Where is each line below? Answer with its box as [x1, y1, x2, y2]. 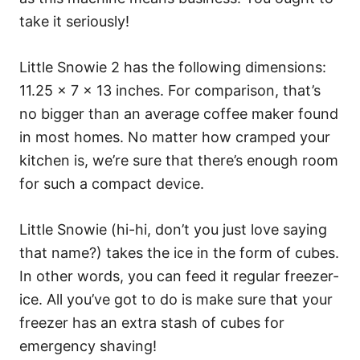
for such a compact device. [19, 175, 204, 192]
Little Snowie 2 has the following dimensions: [19, 59, 326, 76]
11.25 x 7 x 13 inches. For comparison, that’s [19, 82, 321, 99]
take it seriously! [19, 13, 129, 30]
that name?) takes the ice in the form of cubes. [19, 244, 339, 261]
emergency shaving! [19, 337, 157, 354]
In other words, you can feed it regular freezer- [19, 268, 339, 284]
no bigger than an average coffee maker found [19, 105, 338, 122]
